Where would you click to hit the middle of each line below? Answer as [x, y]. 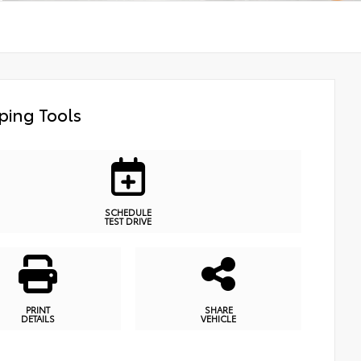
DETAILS [38, 318]
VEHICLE [218, 318]
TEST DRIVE [128, 221]
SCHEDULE [128, 212]
